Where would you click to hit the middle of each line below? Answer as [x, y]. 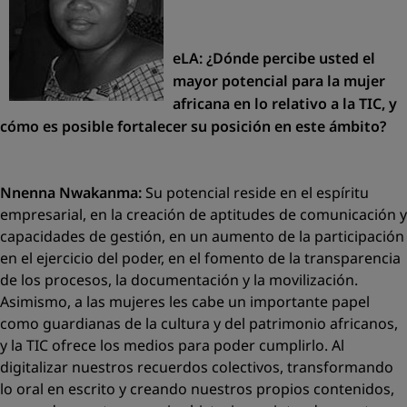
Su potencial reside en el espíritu [257, 193]
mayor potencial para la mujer [279, 80]
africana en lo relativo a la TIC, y [285, 103]
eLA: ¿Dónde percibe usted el [274, 58]
